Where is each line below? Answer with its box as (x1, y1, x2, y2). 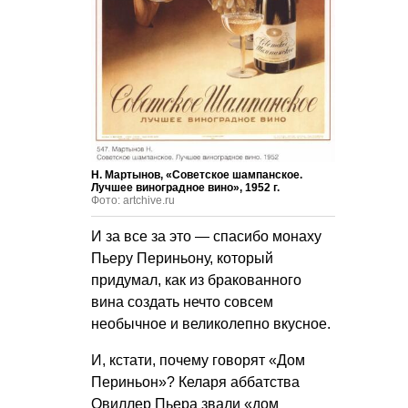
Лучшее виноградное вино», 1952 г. (91, 180, 280, 194)
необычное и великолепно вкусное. (91, 315, 331, 331)
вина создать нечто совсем (91, 293, 273, 310)
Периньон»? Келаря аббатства (91, 373, 300, 390)
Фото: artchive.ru (91, 193, 175, 207)
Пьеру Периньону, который (91, 250, 273, 266)
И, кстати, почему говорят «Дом (91, 352, 305, 368)
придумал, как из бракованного (91, 271, 301, 288)
